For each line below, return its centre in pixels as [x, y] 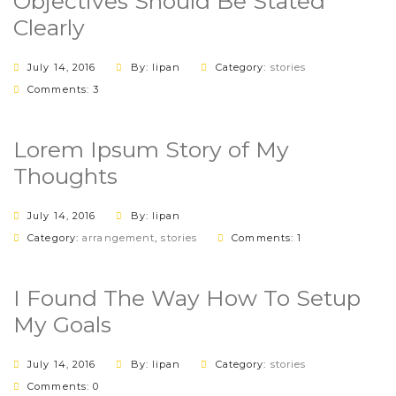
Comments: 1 [267, 238]
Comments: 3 [64, 89]
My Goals [62, 324]
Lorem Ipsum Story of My [151, 149]
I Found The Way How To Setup [187, 298]
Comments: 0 [64, 386]
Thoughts [65, 176]
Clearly [49, 27]
